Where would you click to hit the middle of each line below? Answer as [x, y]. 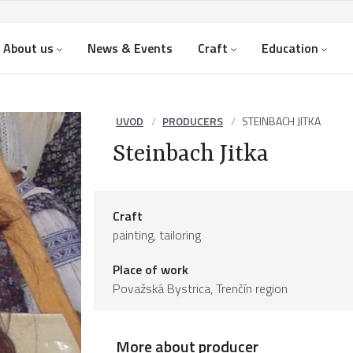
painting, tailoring [157, 235]
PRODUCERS [193, 121]
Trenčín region [252, 288]
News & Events [130, 48]
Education [290, 48]
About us [28, 48]
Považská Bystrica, [164, 288]
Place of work [150, 269]
